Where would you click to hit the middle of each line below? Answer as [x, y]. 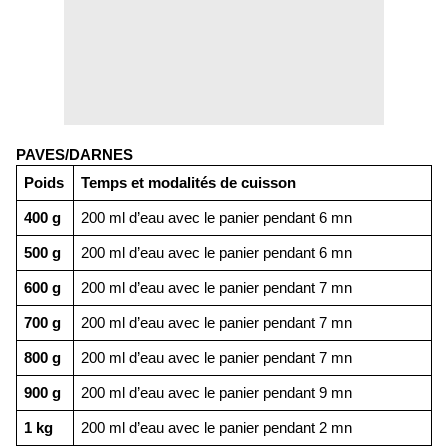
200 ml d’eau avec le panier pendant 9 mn [216, 393]
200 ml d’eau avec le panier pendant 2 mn [216, 428]
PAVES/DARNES [74, 155]
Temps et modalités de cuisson [188, 183]
